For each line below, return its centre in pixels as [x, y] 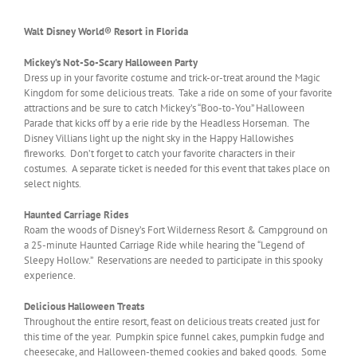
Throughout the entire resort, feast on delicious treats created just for [172, 322]
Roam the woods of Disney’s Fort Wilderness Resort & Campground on [176, 230]
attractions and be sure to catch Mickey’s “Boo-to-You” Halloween [164, 108]
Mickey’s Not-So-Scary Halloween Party [111, 63]
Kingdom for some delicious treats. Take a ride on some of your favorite [178, 93]
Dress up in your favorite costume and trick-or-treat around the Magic [172, 78]
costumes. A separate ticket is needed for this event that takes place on [177, 169]
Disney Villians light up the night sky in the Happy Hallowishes [159, 139]
